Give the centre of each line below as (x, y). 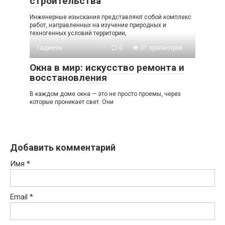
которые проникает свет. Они (72, 32)
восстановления (68, 8)
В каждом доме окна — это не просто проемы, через (105, 24)
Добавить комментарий (63, 77)
